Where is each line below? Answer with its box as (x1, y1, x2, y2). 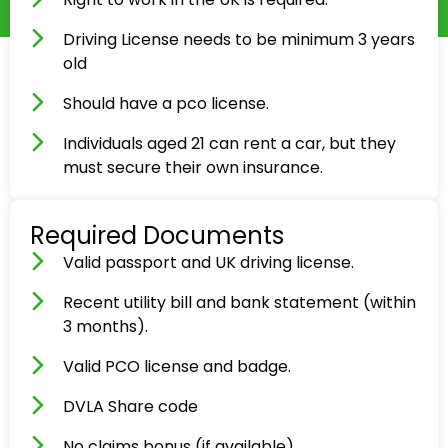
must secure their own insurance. (63, 156, 324, 180)
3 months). (63, 315, 149, 339)
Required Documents (30, 219, 284, 253)
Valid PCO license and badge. (63, 355, 292, 379)
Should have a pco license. (63, 92, 270, 116)
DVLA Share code (63, 395, 199, 419)
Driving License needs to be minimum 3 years (63, 28, 416, 52)
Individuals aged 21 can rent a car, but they (63, 132, 397, 156)
